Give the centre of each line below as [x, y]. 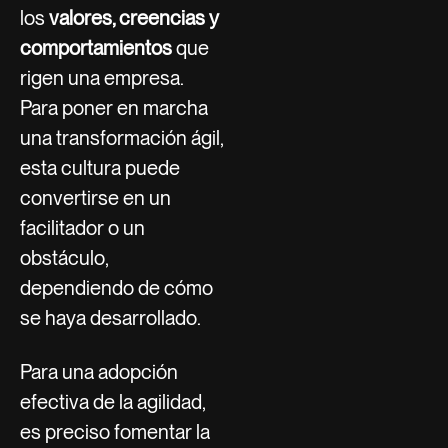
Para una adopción [99, 371]
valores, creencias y [134, 17]
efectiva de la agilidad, [112, 401]
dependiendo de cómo [116, 287]
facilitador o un [82, 227]
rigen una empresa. [101, 77]
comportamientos [96, 47]
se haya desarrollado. [110, 317]
